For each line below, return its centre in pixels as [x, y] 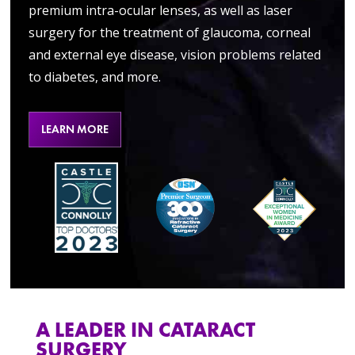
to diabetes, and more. [94, 77]
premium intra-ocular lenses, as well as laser [160, 11]
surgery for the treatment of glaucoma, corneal [169, 33]
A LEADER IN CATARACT [145, 330]
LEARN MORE [74, 130]
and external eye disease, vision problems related [174, 55]
